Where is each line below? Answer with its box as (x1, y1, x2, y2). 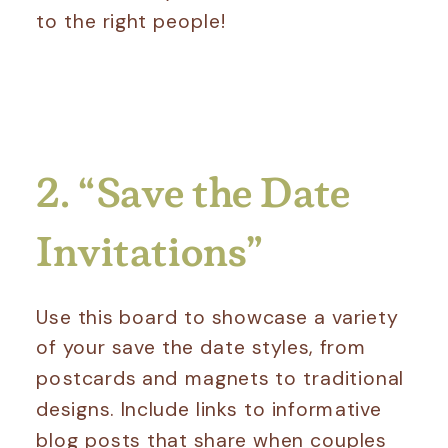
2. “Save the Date (36, 165, 351, 220)
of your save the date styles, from (36, 334, 367, 360)
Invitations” (36, 223, 264, 279)
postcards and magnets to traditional (36, 365, 405, 391)
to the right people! (36, 8, 226, 34)
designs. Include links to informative (36, 396, 383, 422)
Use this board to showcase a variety (36, 303, 399, 329)
